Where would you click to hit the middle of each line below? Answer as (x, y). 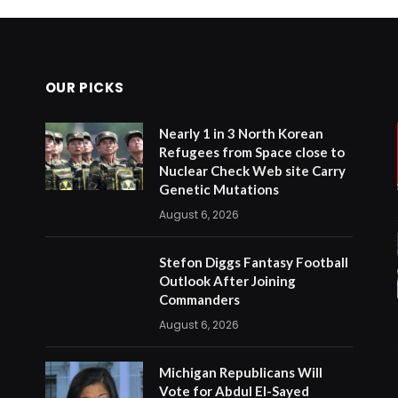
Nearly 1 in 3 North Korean (241, 133)
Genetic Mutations (219, 189)
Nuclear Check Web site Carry (252, 170)
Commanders (199, 299)
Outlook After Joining (227, 280)
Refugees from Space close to (251, 151)
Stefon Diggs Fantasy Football (253, 262)
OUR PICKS (85, 87)
